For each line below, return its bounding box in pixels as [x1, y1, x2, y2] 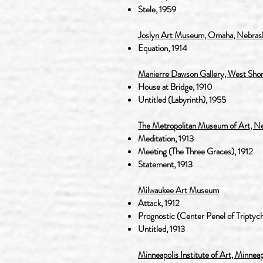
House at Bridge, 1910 [138, 80, 213, 93]
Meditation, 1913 [138, 132, 194, 145]
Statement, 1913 [138, 158, 193, 171]
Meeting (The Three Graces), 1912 [138, 145, 253, 158]
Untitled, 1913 [138, 222, 185, 235]
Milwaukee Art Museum [138, 184, 219, 197]
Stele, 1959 [138, 3, 176, 16]
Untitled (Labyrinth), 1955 [138, 93, 226, 106]
